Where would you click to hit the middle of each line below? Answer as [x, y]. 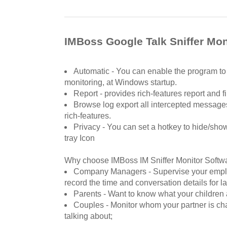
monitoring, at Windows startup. [121, 83]
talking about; [88, 216]
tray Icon [80, 138]
